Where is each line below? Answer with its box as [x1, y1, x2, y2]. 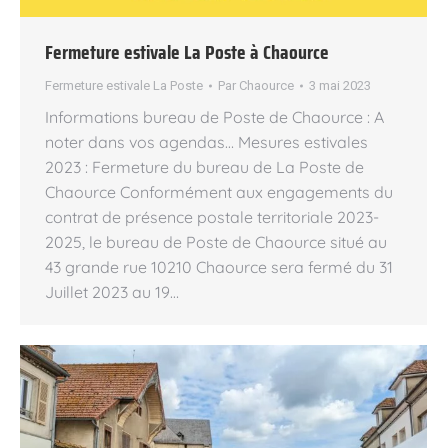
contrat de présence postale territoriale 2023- [45, 207, 379, 227]
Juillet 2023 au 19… [45, 282, 179, 302]
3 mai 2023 [309, 78, 371, 93]
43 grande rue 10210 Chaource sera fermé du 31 [45, 257, 393, 277]
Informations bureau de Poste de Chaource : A [45, 107, 384, 127]
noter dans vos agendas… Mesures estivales [45, 132, 368, 152]
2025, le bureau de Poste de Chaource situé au [45, 232, 387, 252]
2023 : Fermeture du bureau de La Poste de [45, 157, 364, 177]
